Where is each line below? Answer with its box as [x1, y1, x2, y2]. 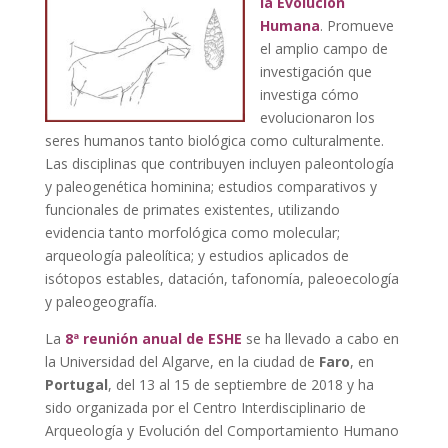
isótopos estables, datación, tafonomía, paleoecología [44, 269, 399, 288]
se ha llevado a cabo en [241, 329, 399, 348]
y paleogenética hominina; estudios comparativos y [44, 177, 377, 196]
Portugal [44, 375, 108, 394]
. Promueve [319, 16, 394, 35]
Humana [259, 16, 320, 35]
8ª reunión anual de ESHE [64, 329, 242, 348]
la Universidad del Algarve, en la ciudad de [44, 352, 319, 371]
